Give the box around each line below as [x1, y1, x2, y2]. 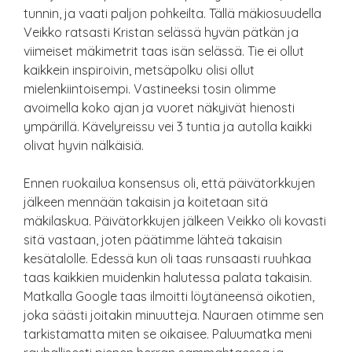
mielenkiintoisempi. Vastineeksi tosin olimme [24, 80, 276, 97]
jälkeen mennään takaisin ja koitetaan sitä [24, 193, 268, 210]
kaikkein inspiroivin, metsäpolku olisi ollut [24, 61, 255, 78]
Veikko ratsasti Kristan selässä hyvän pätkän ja [24, 24, 299, 40]
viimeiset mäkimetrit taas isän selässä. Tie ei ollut [24, 42, 304, 59]
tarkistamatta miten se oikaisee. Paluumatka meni [24, 325, 312, 342]
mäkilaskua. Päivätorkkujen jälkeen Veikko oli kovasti [24, 212, 326, 229]
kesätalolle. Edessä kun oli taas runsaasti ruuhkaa [24, 250, 311, 266]
